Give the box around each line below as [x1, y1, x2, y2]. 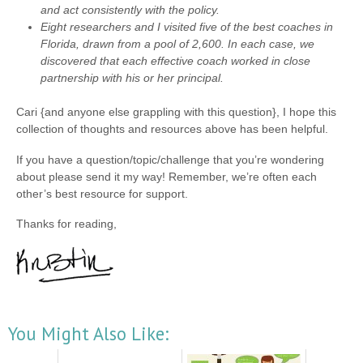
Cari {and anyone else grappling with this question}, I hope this [16, 105, 336, 118]
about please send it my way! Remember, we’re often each [16, 169, 317, 183]
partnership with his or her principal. [41, 70, 224, 84]
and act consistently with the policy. [41, 2, 220, 16]
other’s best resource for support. [16, 186, 188, 200]
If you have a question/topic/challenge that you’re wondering [16, 152, 324, 166]
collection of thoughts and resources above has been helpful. [16, 122, 328, 135]
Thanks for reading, [16, 217, 117, 231]
